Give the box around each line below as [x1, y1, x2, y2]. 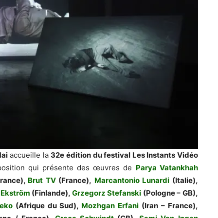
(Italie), [169, 175, 198, 185]
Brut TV [28, 175, 56, 185]
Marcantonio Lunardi [94, 175, 170, 185]
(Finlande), [30, 188, 72, 198]
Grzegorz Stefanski [72, 188, 142, 198]
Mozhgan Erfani [81, 200, 139, 210]
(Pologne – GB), [141, 188, 198, 198]
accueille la [7, 150, 51, 160]
